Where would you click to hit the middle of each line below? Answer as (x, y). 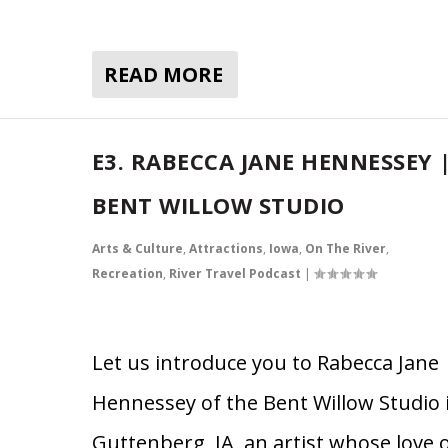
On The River (345, 248)
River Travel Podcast (234, 273)
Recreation (127, 273)
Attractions (225, 248)
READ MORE (163, 74)
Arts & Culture (137, 248)
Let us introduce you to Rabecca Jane (265, 362)
